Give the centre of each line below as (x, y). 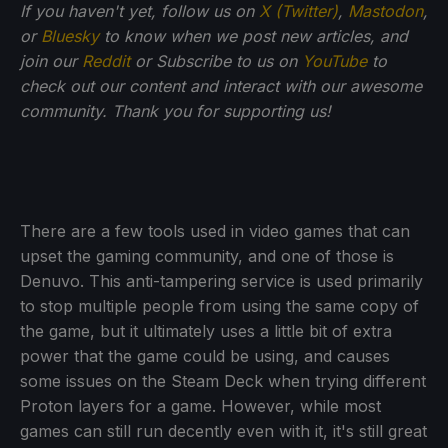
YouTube (334, 60)
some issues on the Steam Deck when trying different (223, 380)
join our (51, 60)
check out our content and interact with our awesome (221, 85)
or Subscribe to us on (216, 60)
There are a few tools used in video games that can (215, 230)
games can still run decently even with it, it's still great (223, 430)
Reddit (106, 60)
